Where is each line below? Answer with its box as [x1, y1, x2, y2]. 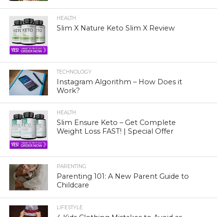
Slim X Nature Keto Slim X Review [57, 24, 175, 33]
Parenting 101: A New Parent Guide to [57, 172, 189, 181]
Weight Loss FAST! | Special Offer [57, 127, 174, 136]
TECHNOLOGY [57, 69, 92, 76]
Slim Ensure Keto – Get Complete [57, 118, 176, 127]
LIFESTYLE [57, 204, 83, 211]
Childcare [57, 181, 90, 190]
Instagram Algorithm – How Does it [57, 77, 183, 87]
